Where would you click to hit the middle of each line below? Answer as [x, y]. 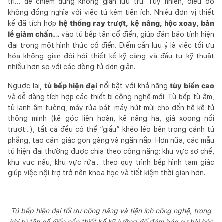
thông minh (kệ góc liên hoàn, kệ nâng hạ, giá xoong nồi [111, 118]
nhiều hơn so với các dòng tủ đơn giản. [72, 67]
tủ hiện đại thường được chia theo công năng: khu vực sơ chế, [111, 151]
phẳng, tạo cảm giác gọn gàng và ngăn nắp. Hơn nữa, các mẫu [111, 140]
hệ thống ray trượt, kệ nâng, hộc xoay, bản [137, 23]
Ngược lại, [26, 85]
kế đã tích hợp [33, 23]
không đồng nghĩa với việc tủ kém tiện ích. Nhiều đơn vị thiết [111, 12]
